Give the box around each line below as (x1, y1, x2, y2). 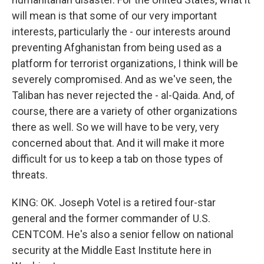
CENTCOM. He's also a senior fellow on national (12, 228, 233, 240)
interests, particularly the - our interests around (12, 25, 230, 38)
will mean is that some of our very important (12, 9, 217, 22)
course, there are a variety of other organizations (12, 105, 237, 117)
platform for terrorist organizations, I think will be (12, 57, 238, 70)
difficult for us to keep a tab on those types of (12, 153, 223, 165)
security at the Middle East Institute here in (12, 244, 212, 256)
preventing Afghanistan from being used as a (12, 41, 222, 54)
